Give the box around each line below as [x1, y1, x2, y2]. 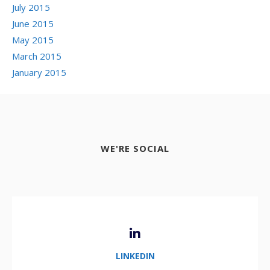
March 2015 [12, 49, 61, 62]
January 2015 [12, 66, 66, 78]
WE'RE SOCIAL [101, 142, 169, 154]
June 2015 [12, 17, 54, 30]
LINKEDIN [115, 250, 155, 262]
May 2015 [12, 33, 54, 46]
